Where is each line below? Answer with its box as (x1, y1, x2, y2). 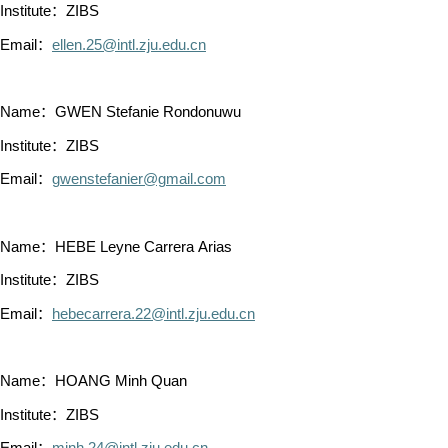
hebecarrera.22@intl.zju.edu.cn (52, 305, 255, 322)
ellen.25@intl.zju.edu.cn (52, 36, 206, 53)
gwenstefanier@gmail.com (52, 171, 226, 188)
